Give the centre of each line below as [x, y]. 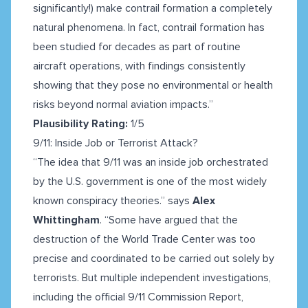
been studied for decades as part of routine [137, 47]
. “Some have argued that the [169, 220]
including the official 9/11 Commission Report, [138, 297]
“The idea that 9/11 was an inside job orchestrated [151, 163]
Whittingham [66, 220]
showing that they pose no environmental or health [153, 86]
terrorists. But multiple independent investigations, [152, 278]
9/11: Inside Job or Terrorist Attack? [115, 143]
